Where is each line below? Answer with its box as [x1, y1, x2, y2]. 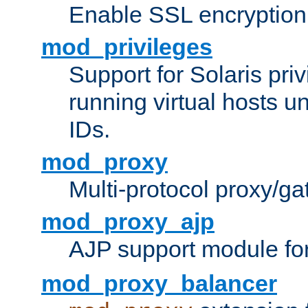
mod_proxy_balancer [41, 270, 277, 297]
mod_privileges [41, 34, 212, 60]
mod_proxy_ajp [41, 208, 214, 235]
